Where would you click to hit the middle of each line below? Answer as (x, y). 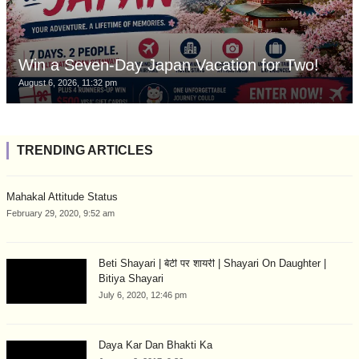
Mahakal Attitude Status (62, 196)
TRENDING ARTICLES (85, 150)
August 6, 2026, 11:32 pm (68, 82)
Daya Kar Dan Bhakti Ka (155, 345)
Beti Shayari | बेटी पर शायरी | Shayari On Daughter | (212, 263)
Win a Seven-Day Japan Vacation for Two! (169, 65)
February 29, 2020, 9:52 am (61, 213)
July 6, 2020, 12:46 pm (143, 294)
